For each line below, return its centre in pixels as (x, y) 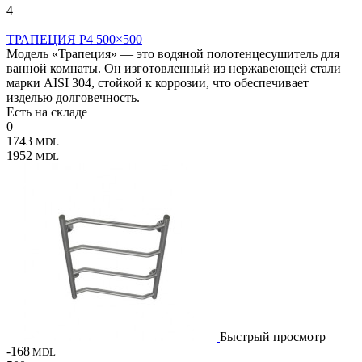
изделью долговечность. (73, 97)
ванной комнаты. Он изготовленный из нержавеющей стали (174, 68)
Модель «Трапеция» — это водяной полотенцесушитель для (173, 53)
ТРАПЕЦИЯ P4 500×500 (74, 39)
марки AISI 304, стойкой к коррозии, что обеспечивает (158, 82)
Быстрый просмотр (273, 336)
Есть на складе (47, 112)
